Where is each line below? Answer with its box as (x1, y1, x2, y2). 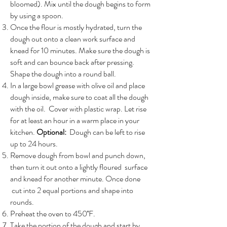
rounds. (10, 196, 34, 208)
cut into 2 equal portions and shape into (10, 184, 133, 196)
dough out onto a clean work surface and (10, 33, 135, 45)
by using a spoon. (10, 10, 63, 21)
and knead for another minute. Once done (10, 173, 140, 184)
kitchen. (10, 126, 36, 138)
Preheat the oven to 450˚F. (10, 208, 97, 219)
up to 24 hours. (10, 138, 58, 149)
